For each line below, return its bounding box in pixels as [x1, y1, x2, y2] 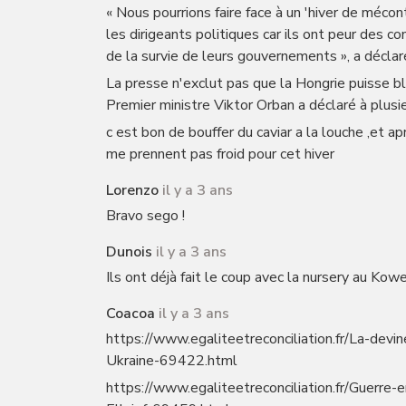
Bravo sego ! [106, 206, 185, 226]
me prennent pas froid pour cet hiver [106, 144, 334, 164]
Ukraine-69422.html [106, 351, 237, 371]
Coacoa [106, 304, 155, 324]
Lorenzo [106, 180, 159, 200]
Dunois [106, 242, 152, 262]
